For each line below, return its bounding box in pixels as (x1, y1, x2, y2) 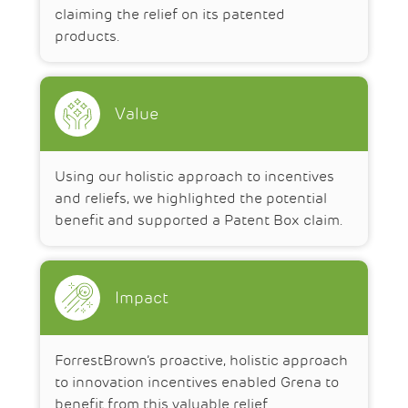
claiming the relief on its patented (55, 5, 285, 24)
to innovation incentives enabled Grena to (55, 373, 339, 392)
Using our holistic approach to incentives (55, 168, 334, 186)
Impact (115, 287, 168, 308)
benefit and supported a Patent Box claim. (55, 211, 343, 229)
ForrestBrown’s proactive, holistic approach (55, 352, 348, 370)
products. (55, 27, 120, 46)
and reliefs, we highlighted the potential (55, 189, 327, 208)
